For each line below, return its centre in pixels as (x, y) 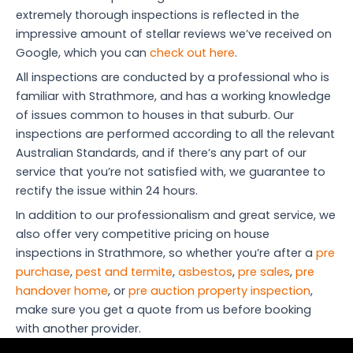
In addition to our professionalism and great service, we (176, 216)
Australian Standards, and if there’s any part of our (161, 153)
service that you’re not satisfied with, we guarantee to (171, 172)
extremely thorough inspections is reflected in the (158, 15)
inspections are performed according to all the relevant (175, 134)
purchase (43, 272)
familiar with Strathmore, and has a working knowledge (173, 97)
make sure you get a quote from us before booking (163, 310)
